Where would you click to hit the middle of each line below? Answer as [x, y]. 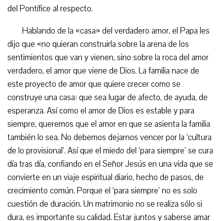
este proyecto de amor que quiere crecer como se [94, 84]
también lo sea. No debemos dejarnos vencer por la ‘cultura [110, 137]
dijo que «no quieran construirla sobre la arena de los [98, 44]
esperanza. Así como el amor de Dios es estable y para [101, 111]
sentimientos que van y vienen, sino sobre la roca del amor [108, 57]
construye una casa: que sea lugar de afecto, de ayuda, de [108, 97]
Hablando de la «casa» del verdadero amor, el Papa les [116, 31]
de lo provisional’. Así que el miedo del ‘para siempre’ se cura [110, 151]
